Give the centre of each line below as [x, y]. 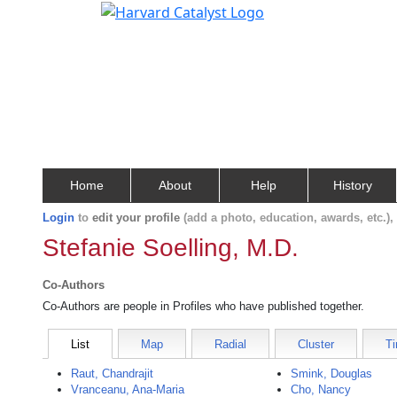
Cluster [316, 344]
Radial [230, 344]
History [352, 185]
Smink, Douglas [332, 374]
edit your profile [136, 218]
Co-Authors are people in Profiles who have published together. [203, 306]
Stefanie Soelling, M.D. [171, 248]
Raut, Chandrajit [112, 374]
